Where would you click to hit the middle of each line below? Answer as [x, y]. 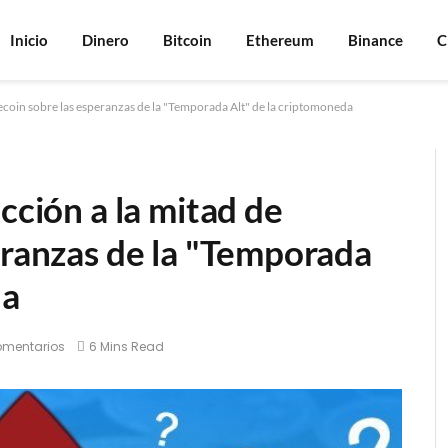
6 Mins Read [126, 347]
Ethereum [280, 40]
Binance [376, 40]
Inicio [29, 40]
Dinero [106, 40]
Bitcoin [188, 40]
